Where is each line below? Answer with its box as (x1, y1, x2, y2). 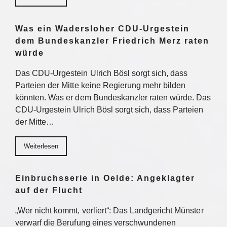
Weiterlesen (24, 142, 59, 150)
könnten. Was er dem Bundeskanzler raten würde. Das (15, 93, 211, 102)
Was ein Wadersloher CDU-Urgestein (15, 24, 190, 33)
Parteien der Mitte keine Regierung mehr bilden (15, 81, 186, 90)
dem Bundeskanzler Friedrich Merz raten (15, 36, 209, 45)
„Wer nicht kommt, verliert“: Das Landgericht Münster (15, 206, 204, 215)
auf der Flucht (15, 186, 83, 195)
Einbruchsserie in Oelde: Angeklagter (15, 174, 195, 182)
